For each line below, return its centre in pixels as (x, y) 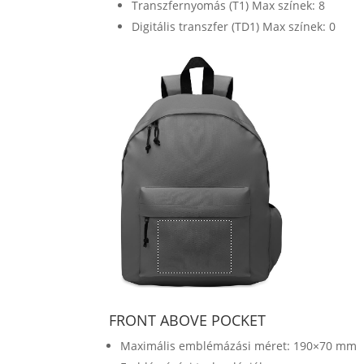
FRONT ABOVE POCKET (188, 320)
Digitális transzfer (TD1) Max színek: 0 (234, 27)
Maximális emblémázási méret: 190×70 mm (239, 345)
